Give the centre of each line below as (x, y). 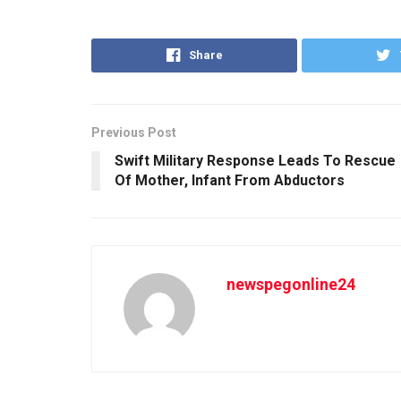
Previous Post (134, 132)
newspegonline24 (291, 284)
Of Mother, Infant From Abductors (230, 180)
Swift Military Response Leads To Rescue (255, 160)
